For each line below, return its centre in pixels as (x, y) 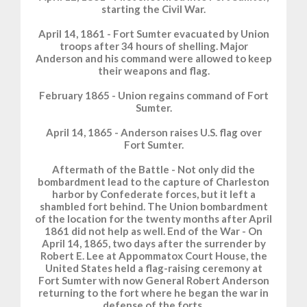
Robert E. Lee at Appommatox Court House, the (153, 256)
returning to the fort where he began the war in (153, 293)
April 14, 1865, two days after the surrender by (153, 244)
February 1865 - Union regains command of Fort (153, 96)
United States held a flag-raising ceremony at (153, 268)
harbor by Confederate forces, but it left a (153, 194)
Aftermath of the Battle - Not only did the (153, 170)
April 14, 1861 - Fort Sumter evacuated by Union (153, 34)
